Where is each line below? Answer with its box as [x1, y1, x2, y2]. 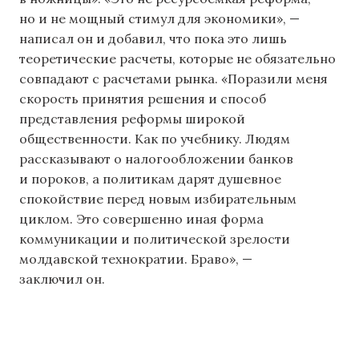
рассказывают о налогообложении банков [19, 150, 293, 167]
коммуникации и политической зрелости [19, 230, 290, 247]
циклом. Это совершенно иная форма [19, 210, 264, 227]
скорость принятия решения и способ [19, 90, 266, 107]
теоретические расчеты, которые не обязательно [19, 50, 336, 67]
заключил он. [19, 270, 105, 287]
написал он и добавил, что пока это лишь [19, 30, 287, 46]
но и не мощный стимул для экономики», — [19, 10, 300, 26]
